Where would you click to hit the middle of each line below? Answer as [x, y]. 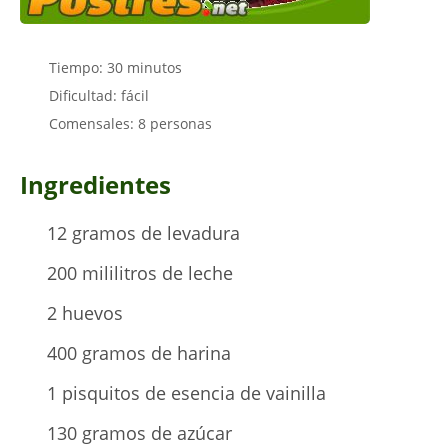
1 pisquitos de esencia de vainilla [186, 393]
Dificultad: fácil [99, 95]
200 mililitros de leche [140, 273]
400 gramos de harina [139, 353]
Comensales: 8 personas [130, 123]
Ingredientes [95, 184]
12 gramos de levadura [143, 233]
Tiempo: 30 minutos [115, 67]
